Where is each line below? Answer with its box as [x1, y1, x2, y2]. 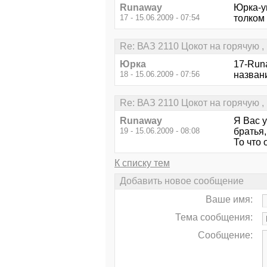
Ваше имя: [206, 194, 253, 204]
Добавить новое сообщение [120, 176, 244, 187]
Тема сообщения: [175, 212, 253, 222]
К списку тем [114, 158, 170, 169]
